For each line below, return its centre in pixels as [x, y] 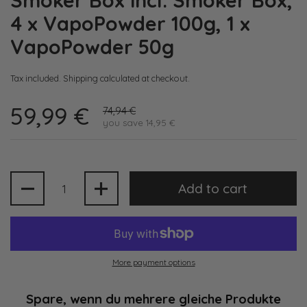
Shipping [81, 78]
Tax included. [37, 78]
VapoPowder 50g [92, 47]
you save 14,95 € [139, 122]
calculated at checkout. [144, 78]
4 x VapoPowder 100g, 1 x [130, 23]
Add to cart [213, 188]
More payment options [153, 262]
